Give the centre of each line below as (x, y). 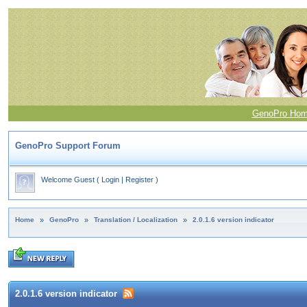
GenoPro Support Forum (68, 146)
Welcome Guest (68, 180)
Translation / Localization (136, 220)
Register (139, 180)
